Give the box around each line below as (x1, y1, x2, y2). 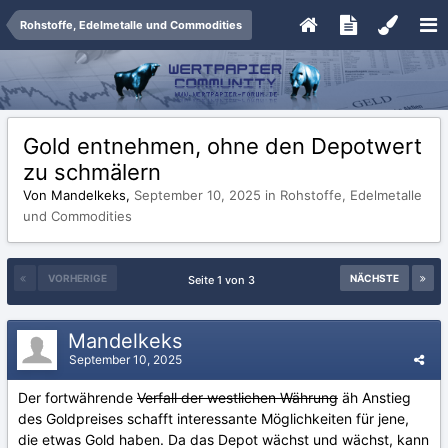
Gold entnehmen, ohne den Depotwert (23, 133, 422, 159)
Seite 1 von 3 (187, 273, 261, 287)
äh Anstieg (338, 389, 411, 406)
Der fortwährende (18, 389, 137, 406)
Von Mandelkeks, (23, 187, 134, 203)
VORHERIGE (48, 272, 107, 284)
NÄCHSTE (350, 272, 399, 284)
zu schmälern (23, 159, 161, 185)
